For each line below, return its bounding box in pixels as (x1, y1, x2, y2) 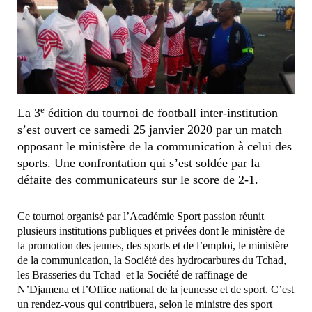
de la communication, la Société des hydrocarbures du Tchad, (17, 254, 286, 267)
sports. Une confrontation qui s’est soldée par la (17, 156, 260, 171)
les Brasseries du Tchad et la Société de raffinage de (17, 269, 247, 281)
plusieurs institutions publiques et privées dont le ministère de (17, 225, 285, 237)
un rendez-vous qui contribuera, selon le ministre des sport (17, 298, 272, 311)
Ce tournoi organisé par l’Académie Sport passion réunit (17, 210, 270, 223)
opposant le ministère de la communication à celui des (17, 139, 292, 154)
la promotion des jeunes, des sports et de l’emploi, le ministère (17, 240, 288, 252)
